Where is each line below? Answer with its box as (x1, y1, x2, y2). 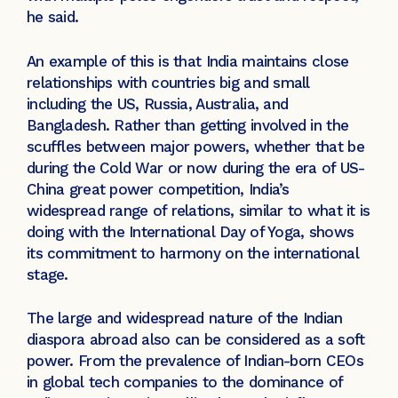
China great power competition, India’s (27, 179, 290, 198)
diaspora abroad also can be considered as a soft (27, 330, 365, 349)
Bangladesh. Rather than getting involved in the (27, 115, 349, 134)
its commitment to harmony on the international (27, 243, 359, 262)
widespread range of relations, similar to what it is (27, 201, 370, 219)
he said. (27, 8, 79, 27)
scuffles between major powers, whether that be (27, 137, 364, 155)
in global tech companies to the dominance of (27, 373, 343, 392)
